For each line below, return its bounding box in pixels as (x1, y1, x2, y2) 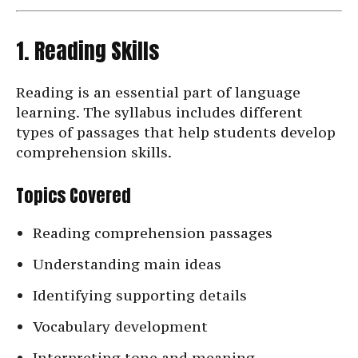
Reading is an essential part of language (16, 83, 300, 102)
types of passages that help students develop (16, 123, 336, 142)
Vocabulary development (33, 317, 208, 336)
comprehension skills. (16, 143, 172, 162)
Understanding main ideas (33, 255, 221, 274)
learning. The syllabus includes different (16, 103, 303, 122)
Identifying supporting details (33, 286, 247, 305)
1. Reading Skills (16, 34, 159, 68)
